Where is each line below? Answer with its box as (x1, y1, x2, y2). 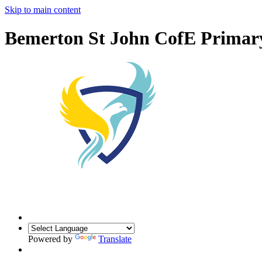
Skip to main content (5, 5, 81, 15)
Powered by (28, 233, 75, 244)
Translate (98, 233, 132, 244)
